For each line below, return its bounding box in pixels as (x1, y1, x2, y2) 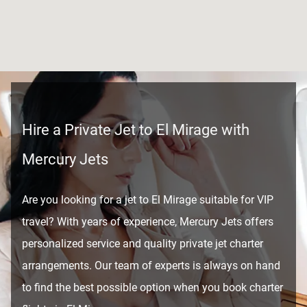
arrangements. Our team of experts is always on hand (22, 258, 280, 272)
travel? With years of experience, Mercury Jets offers (22, 214, 273, 228)
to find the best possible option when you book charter (22, 280, 283, 294)
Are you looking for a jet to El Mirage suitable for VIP (22, 193, 273, 206)
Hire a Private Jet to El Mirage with (22, 121, 249, 139)
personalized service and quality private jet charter (22, 236, 263, 250)
